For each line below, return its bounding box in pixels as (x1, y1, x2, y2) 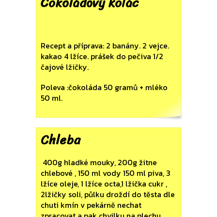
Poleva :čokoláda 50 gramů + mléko (41, 81, 168, 93)
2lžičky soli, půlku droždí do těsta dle (41, 188, 175, 200)
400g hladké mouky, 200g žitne (41, 156, 157, 168)
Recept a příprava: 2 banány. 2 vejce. (41, 40, 169, 51)
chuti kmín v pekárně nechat (41, 199, 141, 211)
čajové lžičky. (41, 61, 89, 73)
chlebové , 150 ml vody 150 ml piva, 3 (41, 167, 170, 179)
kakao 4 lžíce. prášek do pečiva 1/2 (41, 50, 163, 62)
